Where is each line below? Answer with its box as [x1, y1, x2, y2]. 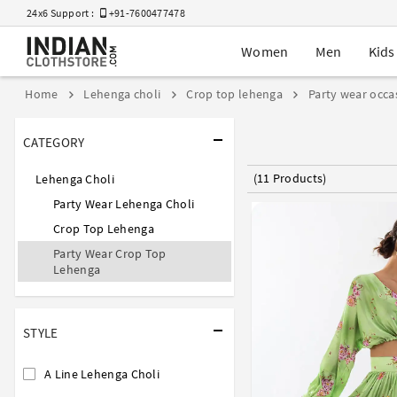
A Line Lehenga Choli [44, 365, 160, 382]
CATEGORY [23, 133, 85, 151]
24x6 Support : [27, 6, 101, 19]
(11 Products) [253, 170, 327, 187]
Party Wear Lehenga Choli [53, 195, 195, 212]
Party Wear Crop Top [53, 245, 167, 261]
